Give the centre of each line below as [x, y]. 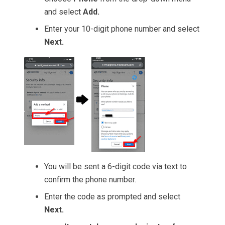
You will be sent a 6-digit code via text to [116, 167]
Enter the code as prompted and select [112, 197]
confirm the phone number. [90, 180]
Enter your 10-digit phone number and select [122, 29]
